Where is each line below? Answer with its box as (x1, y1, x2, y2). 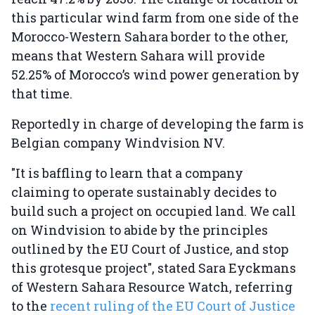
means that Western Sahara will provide (11, 47, 265, 65)
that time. (11, 85, 72, 103)
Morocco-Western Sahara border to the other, (11, 28, 288, 46)
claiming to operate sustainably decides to (11, 184, 276, 201)
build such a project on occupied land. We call (11, 202, 296, 220)
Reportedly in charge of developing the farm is (11, 115, 304, 133)
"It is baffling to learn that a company (11, 165, 243, 182)
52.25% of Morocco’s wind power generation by (11, 66, 300, 84)
